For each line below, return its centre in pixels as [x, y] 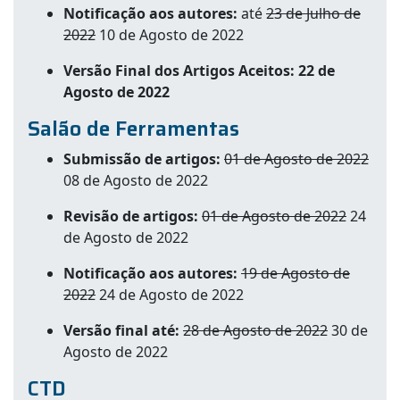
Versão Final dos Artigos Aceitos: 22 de [199, 71]
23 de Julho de [313, 13]
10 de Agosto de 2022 [170, 35]
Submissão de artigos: [144, 159]
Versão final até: [123, 330]
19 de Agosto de [296, 273]
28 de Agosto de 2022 [255, 330]
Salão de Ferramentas [133, 129]
